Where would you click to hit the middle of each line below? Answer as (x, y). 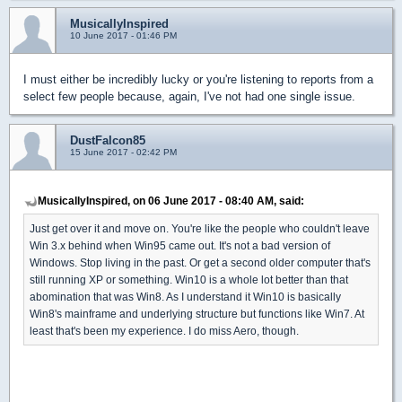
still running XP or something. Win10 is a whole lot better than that (189, 279)
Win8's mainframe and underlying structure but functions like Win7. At (197, 313)
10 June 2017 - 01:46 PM (123, 35)
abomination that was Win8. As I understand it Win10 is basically (185, 296)
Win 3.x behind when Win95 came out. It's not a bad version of (180, 245)
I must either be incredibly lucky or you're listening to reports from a (198, 79)
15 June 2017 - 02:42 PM (123, 152)
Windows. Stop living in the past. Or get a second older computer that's (200, 262)
